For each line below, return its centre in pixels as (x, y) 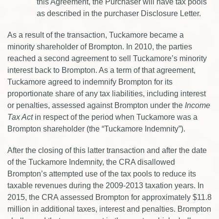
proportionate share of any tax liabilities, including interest (107, 94)
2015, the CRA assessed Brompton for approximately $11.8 (109, 197)
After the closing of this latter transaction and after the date (107, 150)
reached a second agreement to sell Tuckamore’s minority (107, 58)
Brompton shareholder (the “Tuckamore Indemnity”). (96, 129)
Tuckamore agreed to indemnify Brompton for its (90, 82)
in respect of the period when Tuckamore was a (115, 117)
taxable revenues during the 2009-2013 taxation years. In (106, 186)
